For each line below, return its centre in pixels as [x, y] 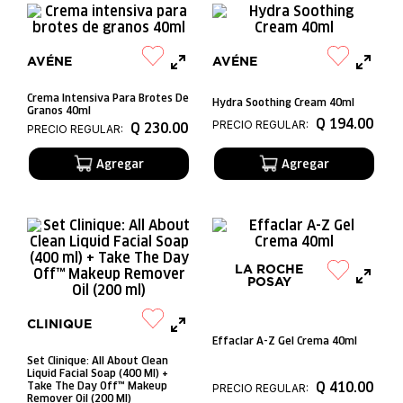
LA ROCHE [269, 270]
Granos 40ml [59, 110]
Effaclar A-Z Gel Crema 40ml [285, 340]
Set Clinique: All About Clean [98, 360]
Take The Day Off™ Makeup [97, 385]
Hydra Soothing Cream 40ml [283, 102]
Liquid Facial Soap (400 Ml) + [98, 373]
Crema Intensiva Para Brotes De [108, 98]
